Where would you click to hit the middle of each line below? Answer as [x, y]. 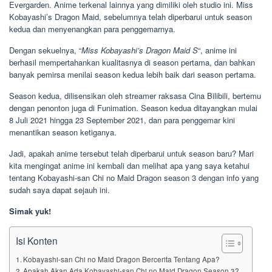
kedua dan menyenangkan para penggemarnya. [92, 29]
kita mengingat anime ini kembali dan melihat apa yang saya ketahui [129, 166]
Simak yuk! [30, 211]
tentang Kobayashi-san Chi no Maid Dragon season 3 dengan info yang [134, 178]
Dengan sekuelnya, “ [45, 50]
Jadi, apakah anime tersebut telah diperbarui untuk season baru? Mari [131, 154]
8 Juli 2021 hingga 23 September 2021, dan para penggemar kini [122, 120]
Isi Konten [37, 240]
